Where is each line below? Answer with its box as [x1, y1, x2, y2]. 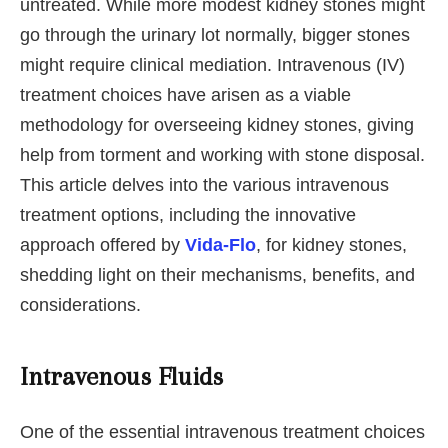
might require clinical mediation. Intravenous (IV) [20, 55, 405, 76]
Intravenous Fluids [20, 361, 223, 391]
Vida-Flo [185, 235, 256, 256]
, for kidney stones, [256, 235, 407, 256]
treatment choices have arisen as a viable [20, 85, 351, 106]
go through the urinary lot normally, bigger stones [20, 25, 410, 46]
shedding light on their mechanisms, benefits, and [20, 265, 415, 286]
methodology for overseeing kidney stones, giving [20, 115, 414, 136]
